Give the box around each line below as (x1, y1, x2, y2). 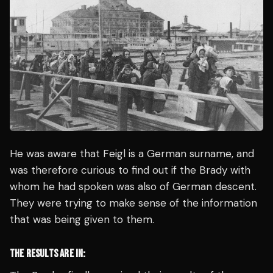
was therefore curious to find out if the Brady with (10, 163, 250, 177)
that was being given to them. (10, 213, 154, 227)
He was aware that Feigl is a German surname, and (10, 147, 254, 161)
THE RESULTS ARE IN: (10, 247, 86, 261)
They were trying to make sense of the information (10, 196, 257, 210)
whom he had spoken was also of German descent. (10, 180, 257, 194)
